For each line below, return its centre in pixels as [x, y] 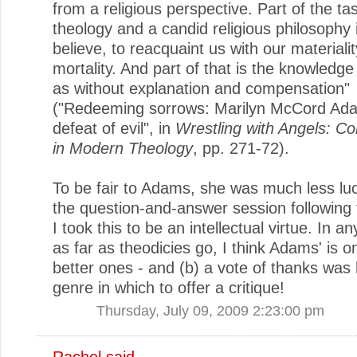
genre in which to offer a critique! [169, 287]
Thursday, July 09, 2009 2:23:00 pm [210, 310]
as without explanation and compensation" [201, 88]
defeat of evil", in [114, 128]
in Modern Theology [123, 148]
